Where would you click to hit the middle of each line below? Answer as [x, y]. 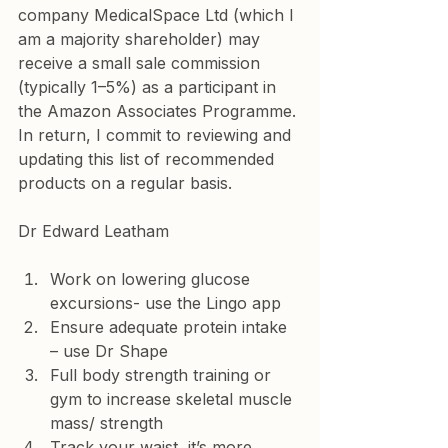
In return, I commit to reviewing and [157, 135]
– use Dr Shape [109, 351]
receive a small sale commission [141, 63]
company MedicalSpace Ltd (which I [158, 15]
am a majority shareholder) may [141, 39]
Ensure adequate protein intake [171, 327]
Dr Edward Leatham [93, 231]
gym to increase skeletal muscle [173, 399]
